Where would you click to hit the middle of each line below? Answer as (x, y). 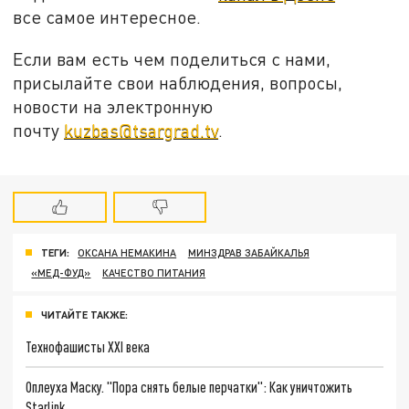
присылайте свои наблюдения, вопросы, (178, 82)
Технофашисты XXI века (88, 346)
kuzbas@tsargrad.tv (142, 130)
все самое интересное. (107, 16)
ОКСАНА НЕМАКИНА (127, 253)
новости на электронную (113, 106)
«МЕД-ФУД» (61, 273)
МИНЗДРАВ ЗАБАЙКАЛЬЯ (248, 253)
